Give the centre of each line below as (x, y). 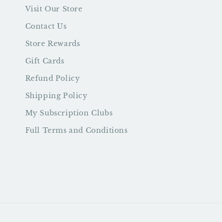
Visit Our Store (54, 9)
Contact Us (46, 26)
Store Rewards (53, 44)
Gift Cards (45, 61)
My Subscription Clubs (69, 113)
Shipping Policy (56, 96)
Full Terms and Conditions (76, 130)
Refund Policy (53, 78)
